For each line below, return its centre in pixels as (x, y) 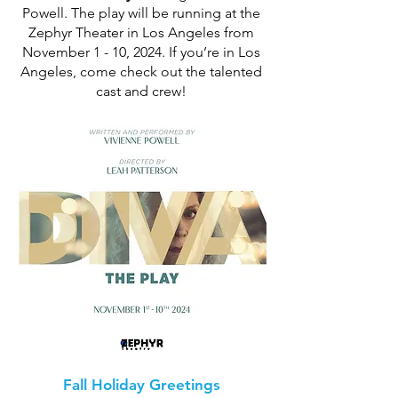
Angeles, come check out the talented (141, 72)
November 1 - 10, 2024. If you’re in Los (141, 52)
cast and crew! (141, 91)
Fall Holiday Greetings (141, 385)
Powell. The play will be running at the (141, 13)
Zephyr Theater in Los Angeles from (141, 32)
